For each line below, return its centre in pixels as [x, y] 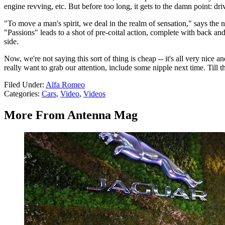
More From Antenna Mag [71, 115]
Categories [21, 94]
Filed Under [23, 85]
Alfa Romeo [65, 85]
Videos [94, 94]
